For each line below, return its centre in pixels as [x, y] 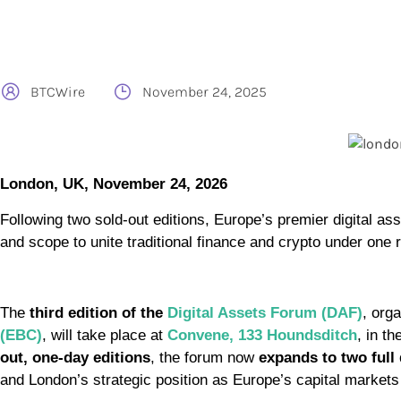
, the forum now [205, 357]
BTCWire [58, 92]
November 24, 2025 [205, 92]
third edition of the [98, 312]
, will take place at [105, 335]
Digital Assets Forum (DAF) [265, 312]
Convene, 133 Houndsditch [262, 335]
